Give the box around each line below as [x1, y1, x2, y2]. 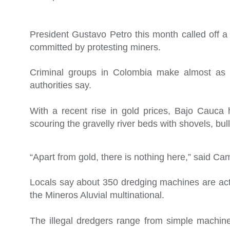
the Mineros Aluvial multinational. [30, 190, 164, 201]
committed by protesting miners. [30, 42, 161, 52]
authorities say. [30, 80, 91, 91]
